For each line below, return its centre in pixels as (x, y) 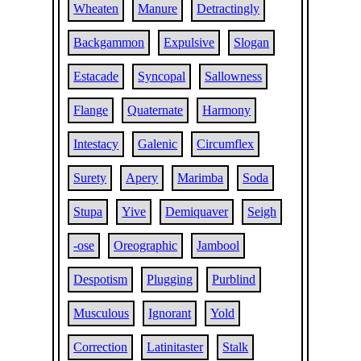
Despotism (101, 279)
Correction (101, 347)
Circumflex (226, 144)
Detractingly (228, 8)
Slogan (252, 42)
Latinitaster (175, 347)
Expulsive (189, 42)
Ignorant (170, 313)
